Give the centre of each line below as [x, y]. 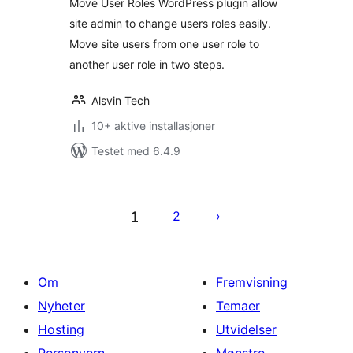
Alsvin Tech [121, 100]
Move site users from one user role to [164, 44]
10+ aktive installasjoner [153, 126]
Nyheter [61, 306]
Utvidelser [246, 329]
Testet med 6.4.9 [136, 151]
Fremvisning [252, 282]
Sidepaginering [138, 192]
